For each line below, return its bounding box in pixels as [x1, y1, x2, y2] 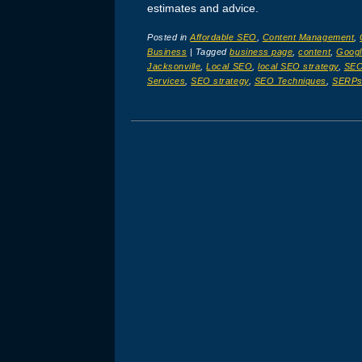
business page [229, 46, 293, 57]
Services [147, 75, 186, 86]
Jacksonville [147, 61, 201, 71]
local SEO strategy [258, 61, 339, 71]
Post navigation [131, 120, 301, 158]
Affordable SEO [190, 32, 257, 42]
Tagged [195, 46, 230, 57]
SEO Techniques [254, 75, 326, 86]
